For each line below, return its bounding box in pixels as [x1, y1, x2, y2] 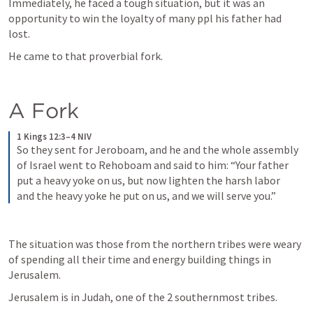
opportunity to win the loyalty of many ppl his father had [8, 11, 282, 25]
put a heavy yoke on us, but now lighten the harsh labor [17, 173, 280, 187]
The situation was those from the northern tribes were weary [8, 237, 301, 251]
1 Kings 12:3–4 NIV [17, 131, 92, 143]
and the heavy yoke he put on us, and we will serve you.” [17, 189, 276, 203]
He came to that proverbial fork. [8, 49, 163, 63]
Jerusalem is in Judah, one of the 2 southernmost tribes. [8, 290, 277, 304]
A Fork [8, 98, 79, 123]
